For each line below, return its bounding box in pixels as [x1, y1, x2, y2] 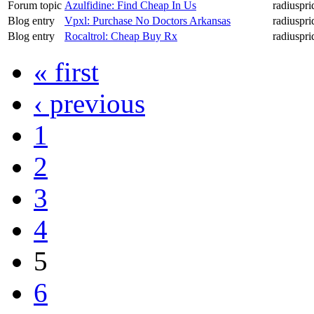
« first [34, 56, 99, 87]
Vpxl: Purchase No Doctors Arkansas [64, 14, 231, 27]
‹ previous [34, 88, 145, 118]
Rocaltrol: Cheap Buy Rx [64, 29, 177, 42]
